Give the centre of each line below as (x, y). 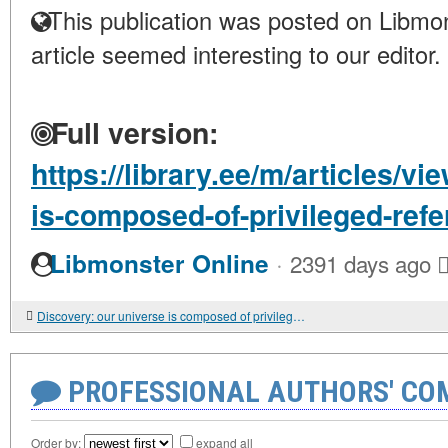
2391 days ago (360, 263)
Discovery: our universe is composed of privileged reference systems (299, 316)
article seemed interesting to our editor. (236, 54)
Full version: (130, 133)
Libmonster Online (159, 264)
